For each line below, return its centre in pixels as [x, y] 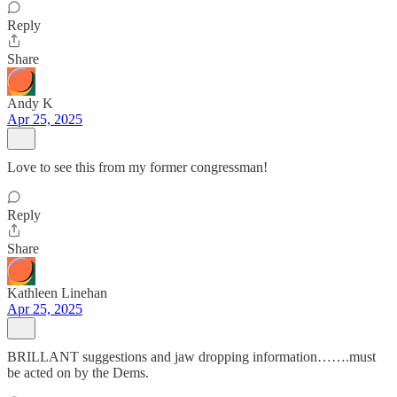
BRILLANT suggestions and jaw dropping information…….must [191, 357]
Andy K [30, 103]
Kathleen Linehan [57, 293]
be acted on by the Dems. [78, 373]
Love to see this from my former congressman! [137, 167]
